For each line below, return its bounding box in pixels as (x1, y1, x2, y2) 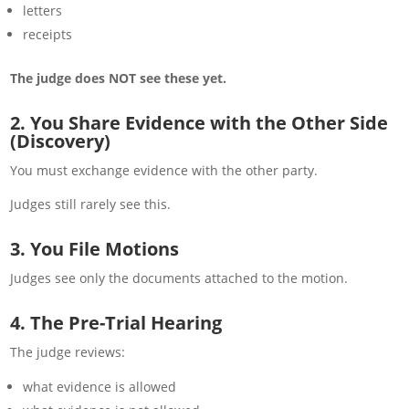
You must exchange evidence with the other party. (10, 161, 319, 179)
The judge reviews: (10, 342, 126, 361)
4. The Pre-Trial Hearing (10, 309, 223, 335)
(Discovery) (10, 128, 111, 153)
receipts (23, 25, 73, 43)
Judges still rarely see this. (10, 194, 172, 213)
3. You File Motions (10, 236, 180, 261)
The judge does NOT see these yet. (10, 68, 227, 87)
